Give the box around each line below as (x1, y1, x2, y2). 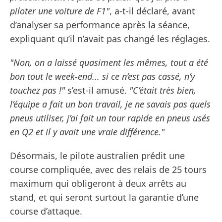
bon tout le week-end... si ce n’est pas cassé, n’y (10, 70, 195, 83)
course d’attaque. (10, 205, 82, 218)
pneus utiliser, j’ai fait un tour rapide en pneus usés (10, 112, 210, 124)
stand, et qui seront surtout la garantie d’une (10, 191, 199, 204)
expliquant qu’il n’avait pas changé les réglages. (10, 33, 210, 45)
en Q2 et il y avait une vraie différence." (10, 126, 165, 138)
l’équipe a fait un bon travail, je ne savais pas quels (10, 98, 211, 111)
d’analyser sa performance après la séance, (10, 19, 190, 31)
